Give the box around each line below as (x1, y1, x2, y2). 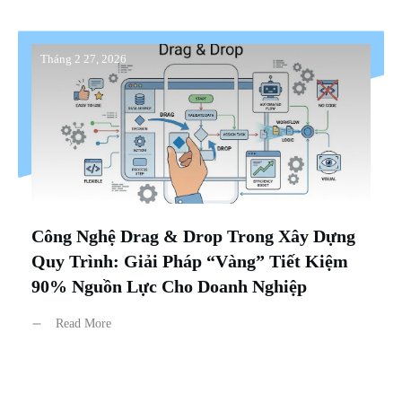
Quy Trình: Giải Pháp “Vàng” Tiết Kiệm (31, 251, 348, 272)
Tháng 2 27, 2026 (40, 52, 127, 66)
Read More (56, 317, 111, 331)
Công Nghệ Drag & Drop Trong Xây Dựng (31, 226, 355, 247)
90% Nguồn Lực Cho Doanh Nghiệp (31, 276, 307, 297)
